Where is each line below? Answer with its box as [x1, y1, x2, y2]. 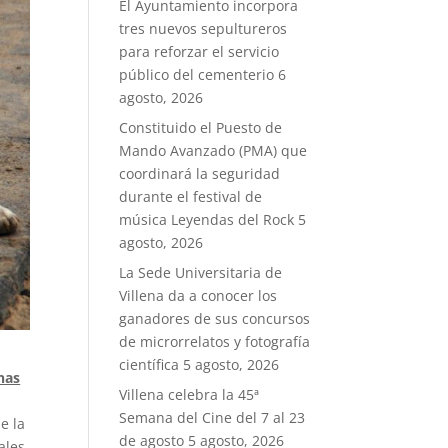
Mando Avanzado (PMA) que [119, 141, 308, 160]
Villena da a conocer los [119, 286, 278, 305]
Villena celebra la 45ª [119, 385, 260, 404]
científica [119, 355, 180, 374]
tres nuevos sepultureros [119, 19, 288, 38]
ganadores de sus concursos [119, 309, 311, 328]
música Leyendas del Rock [119, 210, 295, 229]
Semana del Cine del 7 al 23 [119, 408, 306, 427]
